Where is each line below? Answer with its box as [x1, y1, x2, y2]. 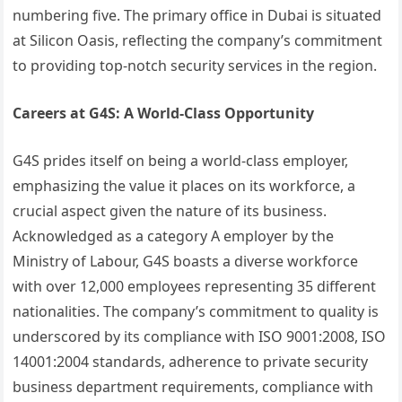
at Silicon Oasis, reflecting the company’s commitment [13, 31, 383, 50]
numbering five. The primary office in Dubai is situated [13, 5, 382, 25]
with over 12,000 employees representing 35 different [13, 276, 377, 296]
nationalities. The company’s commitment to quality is [13, 301, 380, 321]
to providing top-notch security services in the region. [13, 56, 378, 75]
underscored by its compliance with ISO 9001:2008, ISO [13, 327, 387, 346]
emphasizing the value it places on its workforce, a [13, 176, 356, 196]
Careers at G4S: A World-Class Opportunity [13, 103, 315, 123]
